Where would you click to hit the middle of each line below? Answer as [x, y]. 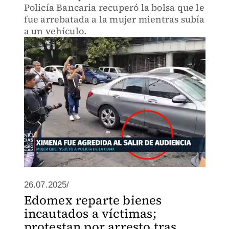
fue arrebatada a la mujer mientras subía [114, 19]
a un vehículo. [55, 31]
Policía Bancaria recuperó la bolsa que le [114, 7]
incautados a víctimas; [90, 213]
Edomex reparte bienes [93, 200]
